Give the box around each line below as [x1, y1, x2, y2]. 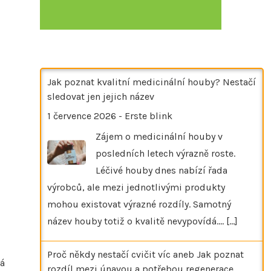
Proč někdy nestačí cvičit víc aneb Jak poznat [47, 248, 244, 260]
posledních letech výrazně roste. [96, 147, 235, 159]
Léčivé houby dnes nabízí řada [96, 164, 227, 176]
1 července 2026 [47, 109, 116, 122]
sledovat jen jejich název [47, 90, 154, 102]
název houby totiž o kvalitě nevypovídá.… [47, 215, 226, 227]
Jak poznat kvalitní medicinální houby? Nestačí [47, 76, 256, 88]
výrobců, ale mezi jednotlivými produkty [47, 181, 225, 193]
